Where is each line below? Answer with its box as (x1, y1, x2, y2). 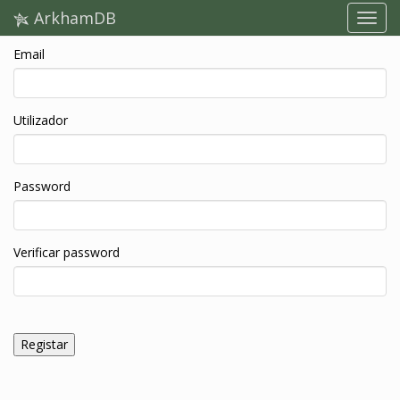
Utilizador (13, 112, 68, 129)
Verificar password (13, 244, 120, 261)
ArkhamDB (29, 7, 116, 29)
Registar (21, 336, 68, 353)
